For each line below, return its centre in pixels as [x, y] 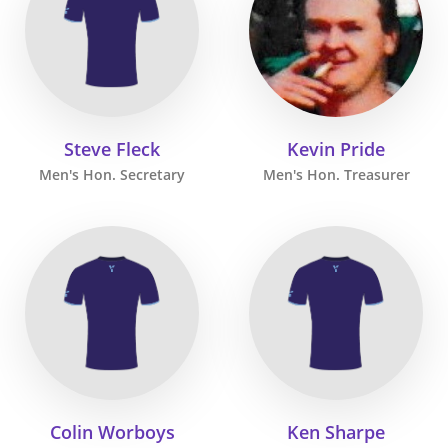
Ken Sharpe [336, 432]
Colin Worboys [112, 432]
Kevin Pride [336, 148]
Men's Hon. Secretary [112, 175]
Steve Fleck [112, 148]
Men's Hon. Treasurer [336, 175]
